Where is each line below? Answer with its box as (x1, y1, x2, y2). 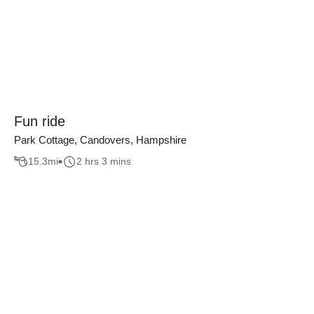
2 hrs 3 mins (76, 156, 131, 168)
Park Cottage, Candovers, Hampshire (14, 134, 186, 146)
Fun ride (14, 114, 65, 129)
